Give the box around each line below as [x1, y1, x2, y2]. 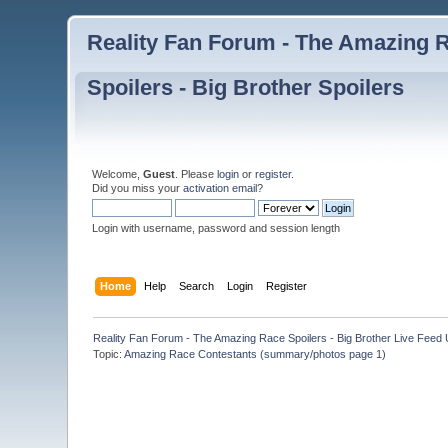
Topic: [93, 347, 125, 360]
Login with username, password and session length [92, 221, 341, 234]
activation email [183, 181, 258, 194]
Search [178, 279, 214, 292]
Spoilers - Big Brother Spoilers [87, 75, 405, 100]
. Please [175, 167, 218, 180]
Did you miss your [92, 181, 184, 194]
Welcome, [92, 167, 144, 180]
